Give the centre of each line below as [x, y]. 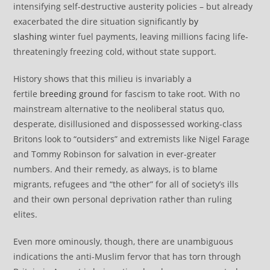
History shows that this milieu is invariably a [103, 78]
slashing [30, 36]
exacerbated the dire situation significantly [101, 21]
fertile [27, 93]
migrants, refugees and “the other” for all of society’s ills [126, 184]
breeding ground [74, 93]
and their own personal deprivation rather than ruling [123, 199]
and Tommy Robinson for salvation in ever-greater [115, 154]
